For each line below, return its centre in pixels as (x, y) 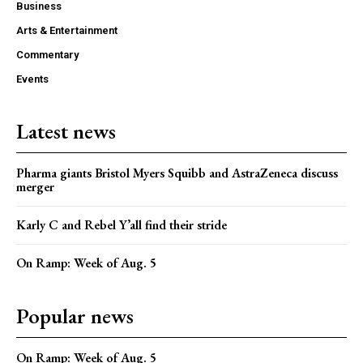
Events (32, 79)
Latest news (66, 132)
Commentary (47, 55)
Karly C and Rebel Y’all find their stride (122, 225)
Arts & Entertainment (67, 31)
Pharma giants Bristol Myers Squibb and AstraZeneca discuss (177, 173)
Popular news (75, 316)
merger (35, 187)
